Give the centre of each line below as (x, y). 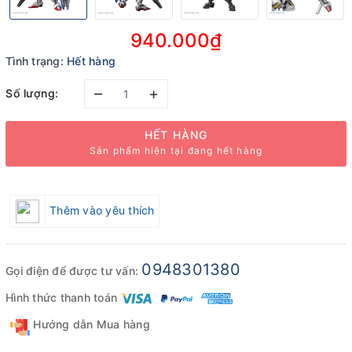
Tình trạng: (35, 61)
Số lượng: (32, 93)
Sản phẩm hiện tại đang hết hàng (176, 150)
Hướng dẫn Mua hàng (90, 324)
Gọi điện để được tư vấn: (74, 271)
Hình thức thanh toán (61, 297)
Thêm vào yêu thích (102, 210)
